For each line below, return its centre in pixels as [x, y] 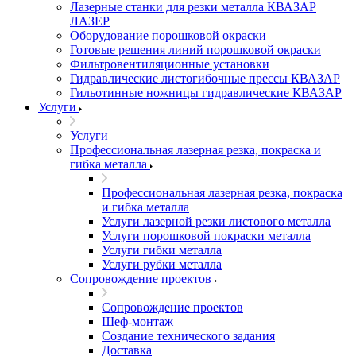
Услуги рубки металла [162, 264]
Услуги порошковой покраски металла [206, 236]
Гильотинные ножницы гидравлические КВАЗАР [206, 93]
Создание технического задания [188, 336]
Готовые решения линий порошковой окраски [195, 50]
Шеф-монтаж [137, 321]
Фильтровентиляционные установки [170, 64]
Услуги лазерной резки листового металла [216, 221]
